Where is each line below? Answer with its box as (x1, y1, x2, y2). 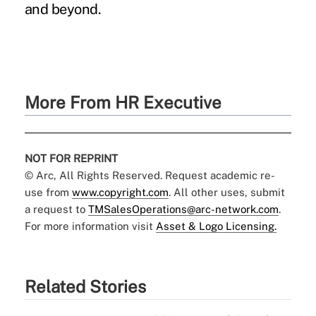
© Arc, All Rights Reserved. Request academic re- (24, 169, 275, 181)
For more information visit (24, 219, 156, 232)
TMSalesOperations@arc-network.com (87, 202, 279, 215)
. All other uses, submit (168, 186, 285, 198)
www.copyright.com (71, 186, 169, 198)
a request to (24, 202, 88, 215)
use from (24, 186, 72, 198)
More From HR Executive (24, 92, 221, 112)
